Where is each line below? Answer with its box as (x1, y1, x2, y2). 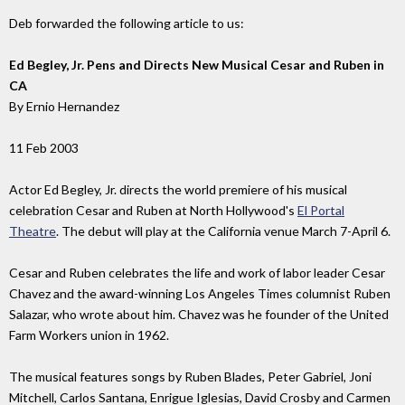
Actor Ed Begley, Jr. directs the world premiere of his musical (9, 182, 347, 198)
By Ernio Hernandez (9, 99, 119, 115)
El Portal (297, 202, 344, 219)
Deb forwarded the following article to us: (9, 15, 244, 32)
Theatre (9, 223, 56, 240)
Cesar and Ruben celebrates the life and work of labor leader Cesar (9, 265, 385, 281)
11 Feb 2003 (9, 140, 79, 156)
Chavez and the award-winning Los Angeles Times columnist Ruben (9, 286, 391, 302)
